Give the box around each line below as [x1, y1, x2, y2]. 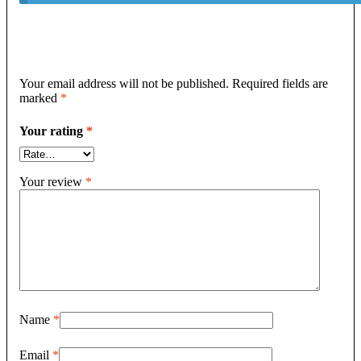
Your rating [19, 123, 86, 138]
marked [19, 91, 60, 106]
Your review [19, 174, 85, 189]
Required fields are [232, 77, 328, 91]
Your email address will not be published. [19, 77, 229, 91]
